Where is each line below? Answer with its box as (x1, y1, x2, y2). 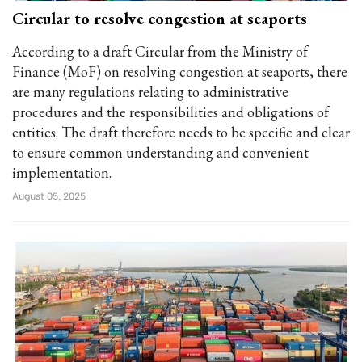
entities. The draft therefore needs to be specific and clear (12, 123, 350, 141)
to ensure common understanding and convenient (12, 143, 309, 162)
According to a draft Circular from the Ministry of (12, 42, 308, 61)
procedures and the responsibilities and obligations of (12, 103, 329, 121)
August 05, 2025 (12, 188, 86, 202)
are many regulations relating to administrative (12, 82, 288, 101)
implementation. (12, 163, 112, 182)
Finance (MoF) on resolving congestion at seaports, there (12, 62, 347, 81)
